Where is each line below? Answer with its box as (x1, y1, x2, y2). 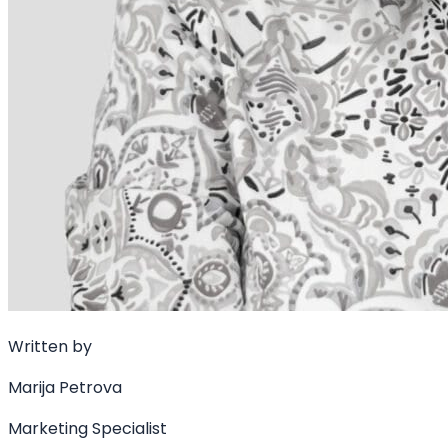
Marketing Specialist (8, 416, 167, 440)
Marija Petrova (8, 375, 122, 399)
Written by (8, 334, 92, 358)
